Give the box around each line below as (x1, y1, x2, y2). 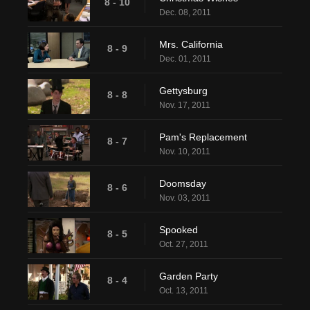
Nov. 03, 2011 (159, 193, 210, 203)
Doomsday (159, 178, 206, 190)
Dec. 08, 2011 (159, 8, 211, 18)
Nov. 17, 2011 (159, 100, 210, 111)
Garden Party (159, 271, 218, 282)
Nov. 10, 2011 (159, 147, 210, 157)
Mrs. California (159, 39, 223, 51)
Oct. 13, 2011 (159, 286, 208, 296)
